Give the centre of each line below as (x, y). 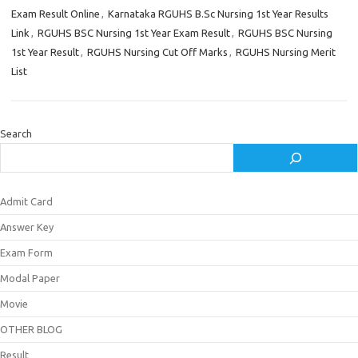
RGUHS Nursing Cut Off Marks (157, 52)
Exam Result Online (56, 14)
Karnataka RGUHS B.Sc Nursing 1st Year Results (218, 14)
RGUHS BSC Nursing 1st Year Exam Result (134, 33)
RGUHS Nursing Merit (286, 52)
